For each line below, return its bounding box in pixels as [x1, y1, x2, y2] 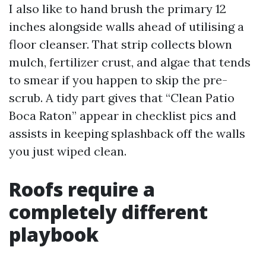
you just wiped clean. [9, 144, 126, 159]
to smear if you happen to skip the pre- [9, 72, 227, 87]
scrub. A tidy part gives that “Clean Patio [9, 90, 235, 105]
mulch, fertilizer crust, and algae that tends [9, 55, 251, 69]
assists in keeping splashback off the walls [9, 126, 245, 141]
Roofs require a [9, 176, 155, 202]
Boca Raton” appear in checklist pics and [9, 108, 236, 123]
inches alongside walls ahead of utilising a [9, 19, 244, 34]
